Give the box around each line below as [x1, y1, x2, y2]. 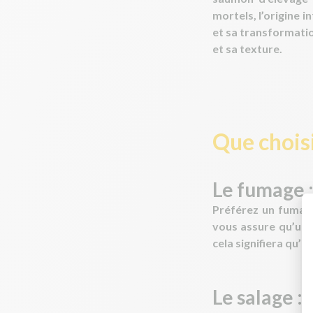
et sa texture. [212, 42, 282, 55]
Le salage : [212, 285, 303, 309]
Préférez [212, 203, 263, 216]
